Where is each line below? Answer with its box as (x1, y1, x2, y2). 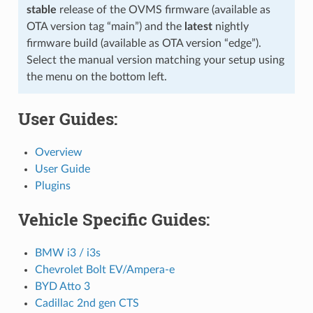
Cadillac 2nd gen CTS (34, 297, 139, 309)
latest (184, 20, 212, 32)
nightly (212, 20, 249, 32)
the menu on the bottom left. (26, 71, 167, 82)
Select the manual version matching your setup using (26, 54, 284, 66)
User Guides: (17, 107, 117, 130)
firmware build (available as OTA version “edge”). (26, 37, 261, 49)
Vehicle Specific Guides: (17, 208, 210, 231)
